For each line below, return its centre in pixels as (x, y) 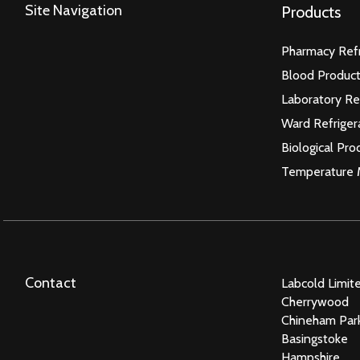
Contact (51, 283)
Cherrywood (315, 302)
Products (311, 12)
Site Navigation (74, 11)
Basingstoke (315, 339)
